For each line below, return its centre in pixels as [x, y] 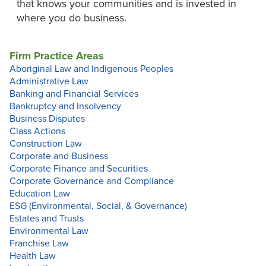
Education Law [40, 194]
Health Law [33, 256]
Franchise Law [39, 244]
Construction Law [46, 144]
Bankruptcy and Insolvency [65, 107]
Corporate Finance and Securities [79, 169]
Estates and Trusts [47, 219]
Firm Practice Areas [57, 56]
